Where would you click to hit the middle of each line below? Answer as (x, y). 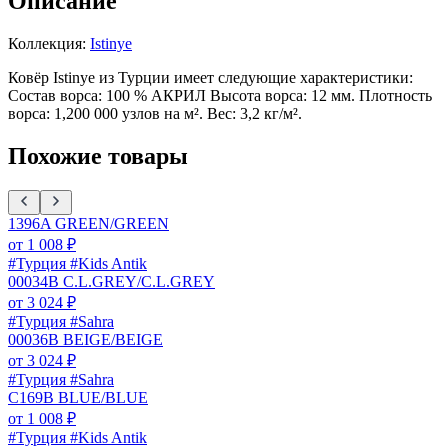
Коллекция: (49, 43)
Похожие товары (98, 155)
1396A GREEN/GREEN (88, 223)
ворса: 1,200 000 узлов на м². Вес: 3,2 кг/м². (155, 113)
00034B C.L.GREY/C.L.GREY (111, 281)
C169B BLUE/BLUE (78, 397)
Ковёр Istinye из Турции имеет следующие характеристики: (210, 77)
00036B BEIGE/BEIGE (85, 339)
